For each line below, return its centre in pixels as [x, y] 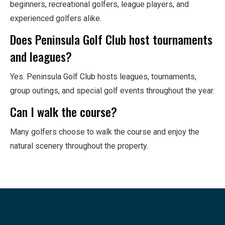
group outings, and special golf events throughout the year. [112, 91]
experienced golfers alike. [56, 19]
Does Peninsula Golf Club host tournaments [111, 39]
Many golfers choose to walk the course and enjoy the [105, 132]
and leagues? [41, 57]
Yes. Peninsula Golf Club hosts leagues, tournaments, [103, 77]
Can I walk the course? [64, 112]
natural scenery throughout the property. [79, 146]
